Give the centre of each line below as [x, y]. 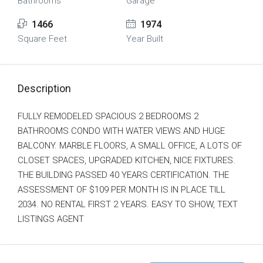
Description [44, 88]
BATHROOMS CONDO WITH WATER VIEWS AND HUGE [121, 131]
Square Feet [42, 39]
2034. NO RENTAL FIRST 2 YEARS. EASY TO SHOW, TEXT [128, 204]
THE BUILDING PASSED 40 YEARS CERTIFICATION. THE [123, 175]
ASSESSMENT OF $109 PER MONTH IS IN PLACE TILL [122, 190]
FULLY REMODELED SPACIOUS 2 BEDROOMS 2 [108, 116]
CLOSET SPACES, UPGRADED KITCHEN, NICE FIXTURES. [127, 160]
